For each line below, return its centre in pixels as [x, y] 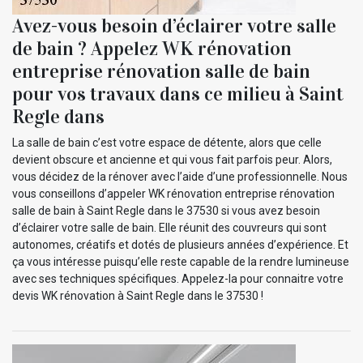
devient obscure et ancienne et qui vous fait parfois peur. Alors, [172, 159]
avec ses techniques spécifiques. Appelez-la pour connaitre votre [178, 278]
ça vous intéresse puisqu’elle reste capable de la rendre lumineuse [181, 261]
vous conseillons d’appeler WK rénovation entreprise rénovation [173, 193]
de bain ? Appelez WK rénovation [152, 48]
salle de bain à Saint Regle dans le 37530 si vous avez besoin [166, 210]
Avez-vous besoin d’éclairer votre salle [174, 26]
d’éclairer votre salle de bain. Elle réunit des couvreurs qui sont [169, 227]
